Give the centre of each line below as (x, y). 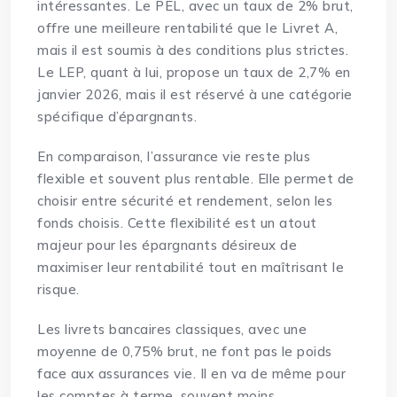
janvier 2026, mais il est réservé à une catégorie (195, 95)
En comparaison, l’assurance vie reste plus (174, 157)
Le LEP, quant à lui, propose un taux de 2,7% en (194, 73)
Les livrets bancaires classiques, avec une (172, 330)
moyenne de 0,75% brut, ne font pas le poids (185, 352)
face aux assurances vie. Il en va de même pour (192, 374)
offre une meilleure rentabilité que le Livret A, (188, 28)
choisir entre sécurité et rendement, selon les (185, 201)
